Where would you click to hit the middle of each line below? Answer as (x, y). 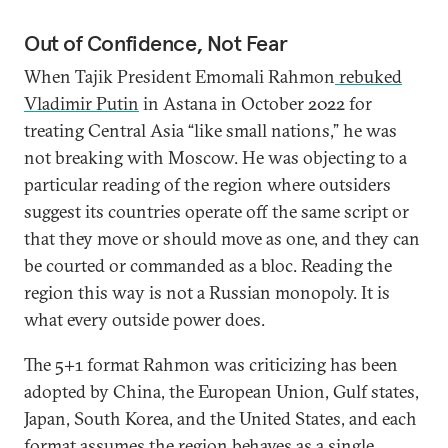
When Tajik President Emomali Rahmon (179, 76)
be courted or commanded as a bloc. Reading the (208, 265)
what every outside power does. (144, 319)
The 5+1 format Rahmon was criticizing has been (211, 364)
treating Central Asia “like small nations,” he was (210, 130)
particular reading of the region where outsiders (207, 184)
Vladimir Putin (81, 103)
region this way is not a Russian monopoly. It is (207, 292)
